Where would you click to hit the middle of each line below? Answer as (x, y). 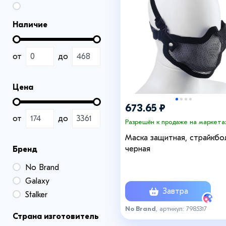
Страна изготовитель (56, 217)
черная (138, 149)
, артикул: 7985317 (181, 208)
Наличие (30, 25)
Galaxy (37, 181)
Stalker (36, 195)
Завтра (174, 191)
